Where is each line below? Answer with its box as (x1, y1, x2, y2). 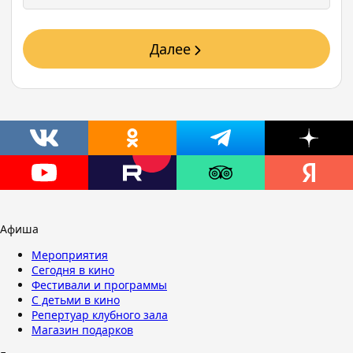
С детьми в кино (32, 292, 120, 307)
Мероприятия (32, 247, 108, 262)
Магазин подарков (32, 322, 133, 337)
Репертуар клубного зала (32, 307, 168, 322)
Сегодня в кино (32, 262, 114, 277)
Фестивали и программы (32, 277, 167, 292)
